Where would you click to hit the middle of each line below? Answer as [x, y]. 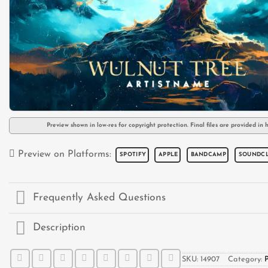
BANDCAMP [208, 155]
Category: [246, 259]
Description [60, 228]
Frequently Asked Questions [100, 198]
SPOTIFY [133, 155]
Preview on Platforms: [65, 155]
